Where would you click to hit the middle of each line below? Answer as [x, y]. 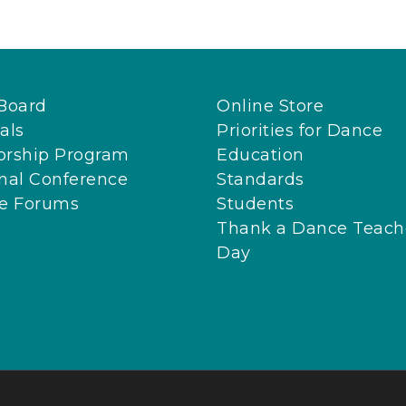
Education [261, 155]
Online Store [270, 106]
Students [255, 204]
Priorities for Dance [300, 131]
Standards [261, 180]
